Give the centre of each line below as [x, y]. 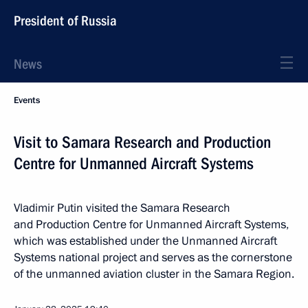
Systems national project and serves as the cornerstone [153, 257]
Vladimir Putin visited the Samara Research [122, 208]
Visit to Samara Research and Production [142, 142]
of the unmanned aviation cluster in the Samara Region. [154, 274]
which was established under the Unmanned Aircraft [145, 241]
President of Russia [65, 21]
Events [27, 100]
